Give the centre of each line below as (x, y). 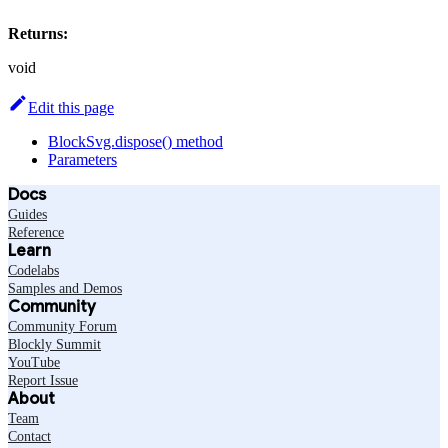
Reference (36, 232)
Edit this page (71, 107)
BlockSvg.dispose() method (135, 141)
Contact (29, 436)
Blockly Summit (54, 344)
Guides (27, 214)
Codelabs (33, 270)
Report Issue (43, 380)
